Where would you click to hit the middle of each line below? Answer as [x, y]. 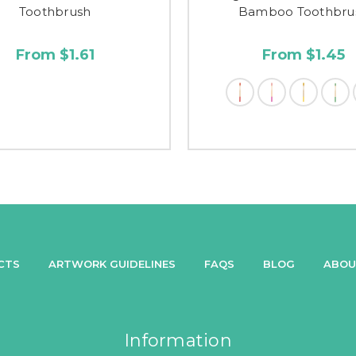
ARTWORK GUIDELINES [112, 263]
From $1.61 [55, 54]
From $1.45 [304, 54]
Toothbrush [55, 11]
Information [178, 340]
